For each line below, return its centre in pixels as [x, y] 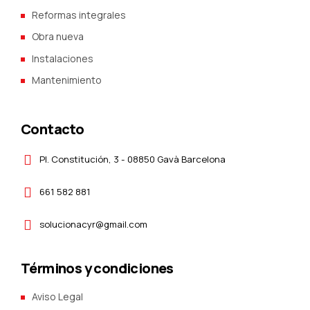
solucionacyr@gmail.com [93, 224]
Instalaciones [63, 58]
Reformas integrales [79, 15]
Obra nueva [58, 37]
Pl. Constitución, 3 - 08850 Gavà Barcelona [132, 159]
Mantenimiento [67, 80]
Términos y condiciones [97, 268]
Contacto [53, 129]
